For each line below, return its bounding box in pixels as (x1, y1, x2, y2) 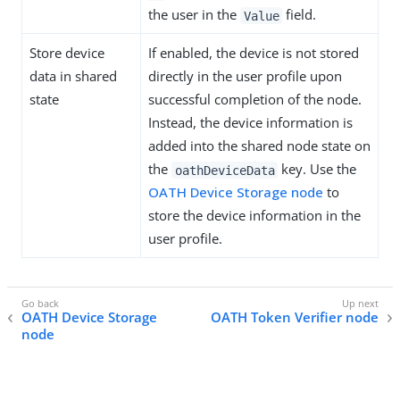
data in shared (29, 67, 117, 86)
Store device (29, 44, 104, 62)
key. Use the (278, 160, 357, 179)
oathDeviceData (174, 162, 275, 178)
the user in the (148, 5, 240, 24)
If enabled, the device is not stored (148, 44, 359, 62)
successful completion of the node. (148, 90, 362, 109)
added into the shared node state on (148, 137, 371, 155)
